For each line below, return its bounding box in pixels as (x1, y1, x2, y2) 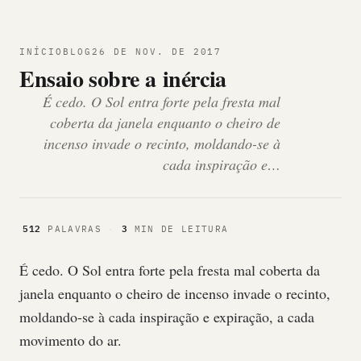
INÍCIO (19, 46, 63, 57)
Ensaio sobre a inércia (19, 62, 226, 95)
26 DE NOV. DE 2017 (91, 46, 222, 57)
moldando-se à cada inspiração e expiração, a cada (19, 307, 314, 326)
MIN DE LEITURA (127, 223, 229, 234)
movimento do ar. (19, 330, 122, 350)
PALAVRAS (40, 223, 109, 234)
